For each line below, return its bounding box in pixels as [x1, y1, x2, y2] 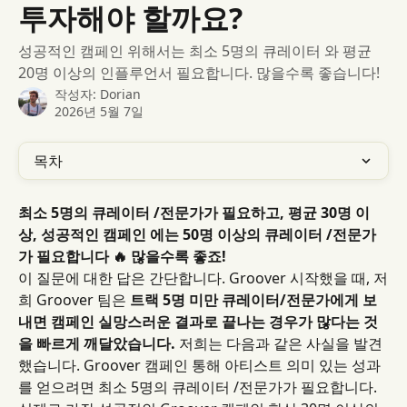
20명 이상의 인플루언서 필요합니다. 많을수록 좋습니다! [18, 63, 380, 83]
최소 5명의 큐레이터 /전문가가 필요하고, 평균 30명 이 [18, 203, 370, 223]
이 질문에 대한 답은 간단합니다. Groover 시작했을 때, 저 [18, 268, 388, 288]
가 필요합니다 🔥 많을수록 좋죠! [18, 246, 226, 266]
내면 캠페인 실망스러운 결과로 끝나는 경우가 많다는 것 [18, 312, 378, 332]
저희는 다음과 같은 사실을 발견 [175, 333, 382, 353]
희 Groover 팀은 [18, 290, 130, 310]
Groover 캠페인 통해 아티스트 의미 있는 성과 [84, 355, 381, 375]
